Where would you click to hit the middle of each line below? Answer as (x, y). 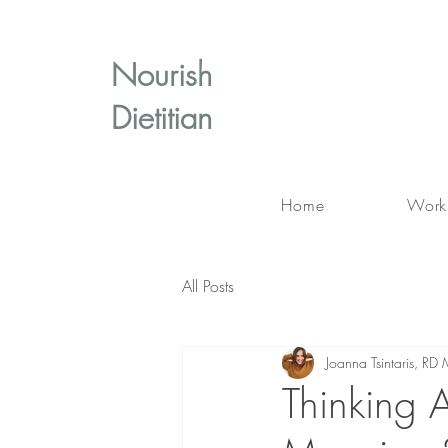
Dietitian (161, 117)
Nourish (166, 74)
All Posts (208, 285)
